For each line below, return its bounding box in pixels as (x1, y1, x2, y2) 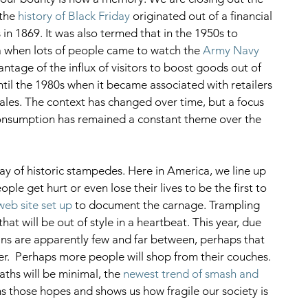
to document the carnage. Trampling (72, 197, 263, 212)
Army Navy (203, 43, 262, 57)
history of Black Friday (18, 8, 130, 23)
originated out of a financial (130, 8, 275, 23)
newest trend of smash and (123, 266, 261, 280)
